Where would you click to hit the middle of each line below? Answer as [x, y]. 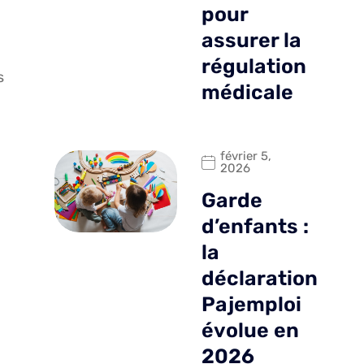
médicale [247, 93]
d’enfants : [255, 227]
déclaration [259, 279]
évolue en [250, 331]
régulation [253, 67]
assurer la [251, 41]
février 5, [245, 156]
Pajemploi [251, 305]
